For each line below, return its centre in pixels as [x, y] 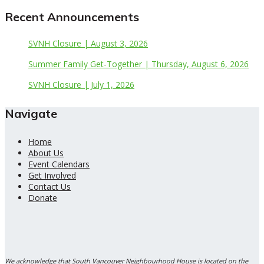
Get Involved [52, 176]
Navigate [31, 114]
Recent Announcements [72, 16]
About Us [46, 153]
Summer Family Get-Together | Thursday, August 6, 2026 [138, 64]
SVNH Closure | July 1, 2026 [81, 84]
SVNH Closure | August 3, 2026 [88, 43]
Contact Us [49, 187]
